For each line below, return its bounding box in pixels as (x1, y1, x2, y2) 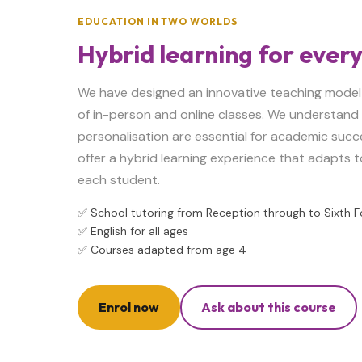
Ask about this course (201, 299, 336, 315)
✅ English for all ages (78, 224, 188, 238)
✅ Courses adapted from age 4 (78, 242, 246, 257)
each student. (78, 171, 160, 188)
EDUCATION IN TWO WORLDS (78, 15, 238, 27)
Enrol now (99, 299, 159, 315)
